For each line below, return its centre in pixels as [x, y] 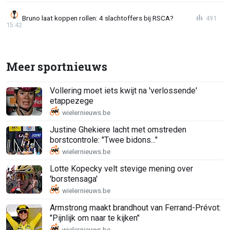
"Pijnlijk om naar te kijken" [95, 218]
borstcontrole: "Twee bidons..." [104, 140]
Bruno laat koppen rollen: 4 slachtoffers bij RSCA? [98, 18]
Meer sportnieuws [57, 66]
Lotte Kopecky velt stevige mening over [121, 169]
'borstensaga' [74, 179]
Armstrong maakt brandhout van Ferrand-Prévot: [135, 208]
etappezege [72, 101]
